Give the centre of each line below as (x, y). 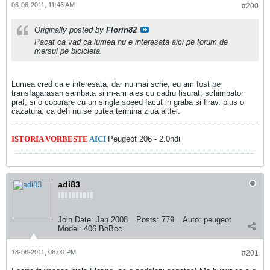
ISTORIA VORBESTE (50, 139)
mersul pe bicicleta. (68, 51)
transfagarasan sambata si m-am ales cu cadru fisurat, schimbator (127, 93)
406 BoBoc (103, 229)
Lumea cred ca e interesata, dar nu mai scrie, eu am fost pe (116, 84)
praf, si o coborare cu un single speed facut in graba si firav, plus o (128, 102)
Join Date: (76, 220)
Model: (70, 229)
